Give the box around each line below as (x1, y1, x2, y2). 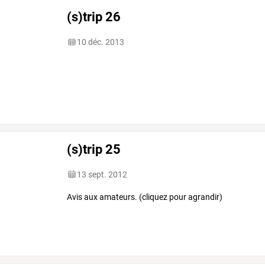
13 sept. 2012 (77, 169, 128, 179)
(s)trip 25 (67, 141, 121, 157)
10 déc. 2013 (77, 37, 125, 47)
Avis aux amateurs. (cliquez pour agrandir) (67, 192, 223, 202)
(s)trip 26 (67, 8, 121, 24)
